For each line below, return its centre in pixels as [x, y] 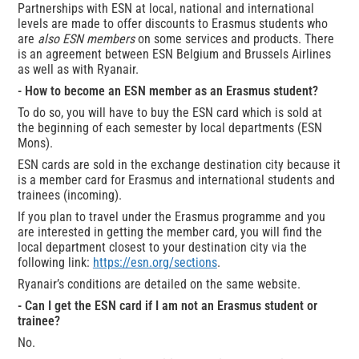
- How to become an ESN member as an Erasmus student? [167, 91]
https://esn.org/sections [155, 263]
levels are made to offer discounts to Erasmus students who [172, 24]
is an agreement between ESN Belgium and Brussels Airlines [174, 54]
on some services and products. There [234, 39]
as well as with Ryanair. [81, 70]
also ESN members [86, 39]
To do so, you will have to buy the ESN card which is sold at [169, 113]
